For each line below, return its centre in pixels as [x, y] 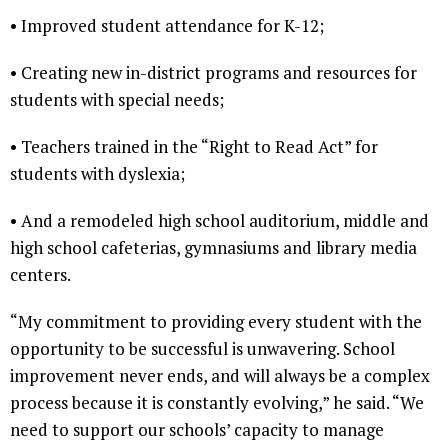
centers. [40, 274]
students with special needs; [117, 99]
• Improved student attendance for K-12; [167, 25]
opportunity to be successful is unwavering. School [202, 348]
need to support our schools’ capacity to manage [197, 429]
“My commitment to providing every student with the [216, 321]
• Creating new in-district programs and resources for [213, 72]
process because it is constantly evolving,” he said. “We [217, 402]
